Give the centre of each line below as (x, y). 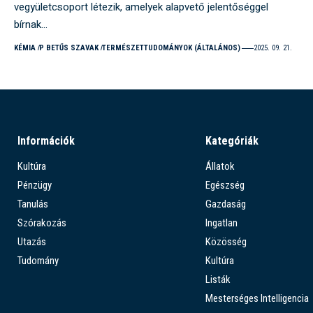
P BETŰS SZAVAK (68, 48)
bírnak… (31, 25)
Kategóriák (232, 141)
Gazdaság (225, 204)
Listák (218, 280)
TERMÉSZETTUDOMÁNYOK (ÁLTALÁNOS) (171, 48)
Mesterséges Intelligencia (257, 299)
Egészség (225, 185)
